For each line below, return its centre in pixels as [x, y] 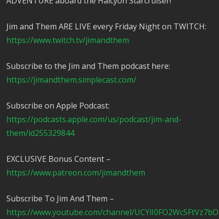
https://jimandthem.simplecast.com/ [72, 80]
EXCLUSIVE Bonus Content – [59, 159]
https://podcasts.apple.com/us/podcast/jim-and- [94, 120]
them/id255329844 [41, 133]
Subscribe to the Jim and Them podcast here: [88, 66]
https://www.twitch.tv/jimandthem [68, 40]
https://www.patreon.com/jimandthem [76, 173]
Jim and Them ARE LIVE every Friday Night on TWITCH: [107, 27]
